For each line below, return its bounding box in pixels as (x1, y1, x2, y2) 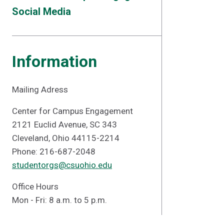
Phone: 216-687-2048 (12, 146, 95, 156)
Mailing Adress (12, 84, 68, 94)
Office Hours (12, 181, 58, 191)
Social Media (12, 5, 71, 17)
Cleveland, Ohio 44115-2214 (12, 133, 119, 143)
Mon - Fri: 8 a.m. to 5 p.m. (12, 195, 107, 205)
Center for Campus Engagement (12, 106, 133, 116)
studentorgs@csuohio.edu (12, 160, 112, 170)
